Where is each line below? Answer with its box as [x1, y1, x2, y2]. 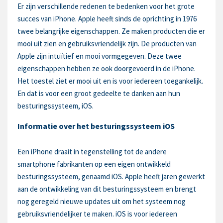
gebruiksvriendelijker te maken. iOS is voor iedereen [17, 209, 177, 219]
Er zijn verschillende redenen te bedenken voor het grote [17, 1, 195, 11]
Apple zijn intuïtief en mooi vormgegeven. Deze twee [17, 51, 182, 61]
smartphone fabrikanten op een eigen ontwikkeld [17, 159, 171, 169]
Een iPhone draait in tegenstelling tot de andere [17, 147, 167, 156]
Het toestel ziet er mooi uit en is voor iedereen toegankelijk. [17, 76, 203, 86]
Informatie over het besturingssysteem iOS [17, 121, 175, 131]
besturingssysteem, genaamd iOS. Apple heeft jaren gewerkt [17, 172, 205, 181]
